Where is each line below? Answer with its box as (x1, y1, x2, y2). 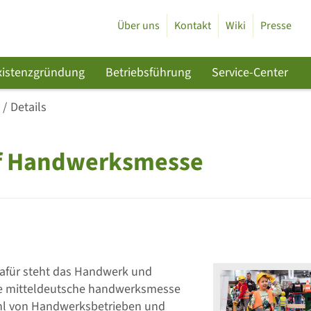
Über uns (117, 18, 160, 33)
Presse (260, 18, 292, 33)
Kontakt (174, 18, 211, 33)
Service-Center (212, 64, 289, 81)
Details (10, 99, 47, 116)
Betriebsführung (106, 64, 192, 81)
